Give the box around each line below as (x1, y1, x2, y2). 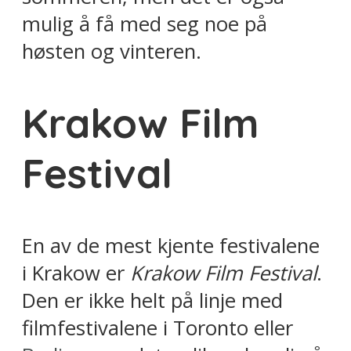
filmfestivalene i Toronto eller (22, 313, 293, 342)
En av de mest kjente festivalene (22, 231, 320, 259)
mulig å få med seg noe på (22, 9, 267, 38)
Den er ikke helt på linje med (22, 286, 283, 314)
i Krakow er (22, 259, 130, 287)
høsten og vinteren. (22, 37, 201, 65)
